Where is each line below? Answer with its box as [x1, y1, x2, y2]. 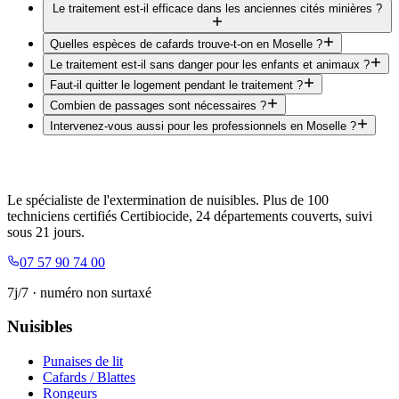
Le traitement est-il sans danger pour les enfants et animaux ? [50, 57, 370, 71]
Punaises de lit [43, 354, 123, 370]
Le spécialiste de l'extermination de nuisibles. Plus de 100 [7, 191, 329, 208]
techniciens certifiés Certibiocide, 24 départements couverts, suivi [7, 208, 372, 224]
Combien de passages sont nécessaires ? [50, 98, 266, 112]
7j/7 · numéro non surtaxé [7, 284, 151, 300]
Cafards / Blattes [43, 370, 135, 386]
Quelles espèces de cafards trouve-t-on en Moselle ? [50, 37, 322, 51]
